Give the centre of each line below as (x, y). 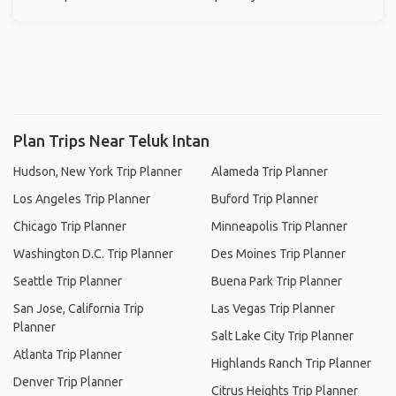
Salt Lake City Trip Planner (282, 336)
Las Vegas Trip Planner (273, 308)
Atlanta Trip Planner (68, 354)
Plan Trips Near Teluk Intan (111, 141)
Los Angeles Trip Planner (82, 199)
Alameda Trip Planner (270, 171)
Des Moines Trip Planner (278, 254)
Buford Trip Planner (265, 199)
